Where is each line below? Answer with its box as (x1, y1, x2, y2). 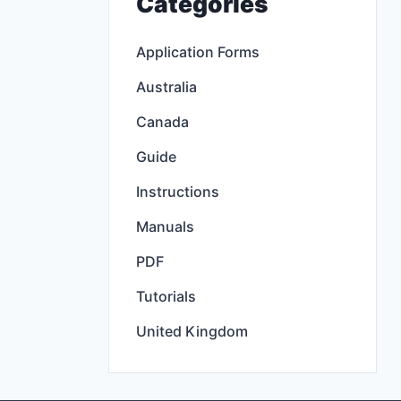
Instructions (136, 183, 219, 201)
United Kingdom (136, 322, 248, 341)
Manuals (136, 218, 194, 236)
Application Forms (136, 43, 260, 62)
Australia (136, 78, 197, 97)
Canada (136, 113, 189, 132)
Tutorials (136, 287, 196, 306)
